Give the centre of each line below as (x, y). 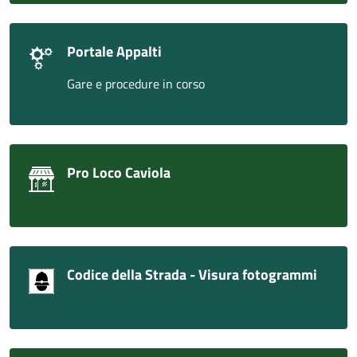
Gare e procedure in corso (136, 84)
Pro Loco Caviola (119, 173)
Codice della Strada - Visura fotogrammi (192, 275)
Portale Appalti (114, 52)
